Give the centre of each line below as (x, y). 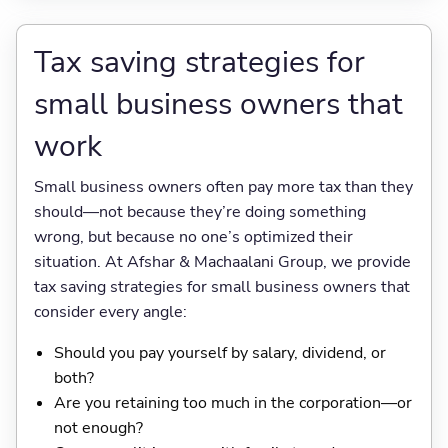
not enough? (98, 428)
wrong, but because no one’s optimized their (193, 237)
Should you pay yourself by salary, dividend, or (219, 353)
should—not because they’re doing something (199, 212)
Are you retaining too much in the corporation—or (232, 403)
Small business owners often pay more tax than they (223, 187)
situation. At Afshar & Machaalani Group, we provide (222, 262)
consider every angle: (110, 312)
